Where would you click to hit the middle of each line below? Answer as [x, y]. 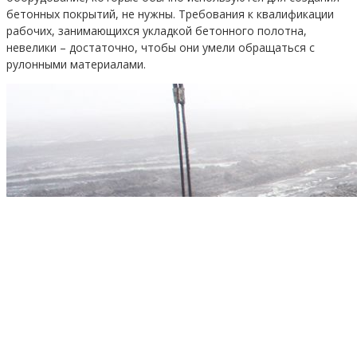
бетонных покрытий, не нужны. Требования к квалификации [170, 14]
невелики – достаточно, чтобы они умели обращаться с [161, 47]
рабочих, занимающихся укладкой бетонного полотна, [157, 30]
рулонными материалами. [76, 64]
